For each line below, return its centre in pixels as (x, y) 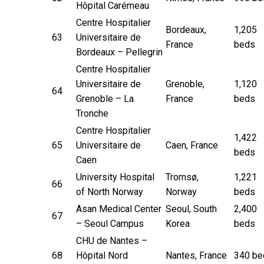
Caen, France (192, 145)
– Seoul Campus (110, 223)
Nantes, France (196, 255)
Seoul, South (191, 209)
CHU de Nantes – (112, 240)
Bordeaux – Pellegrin (119, 52)
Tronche (92, 113)
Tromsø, (182, 177)
